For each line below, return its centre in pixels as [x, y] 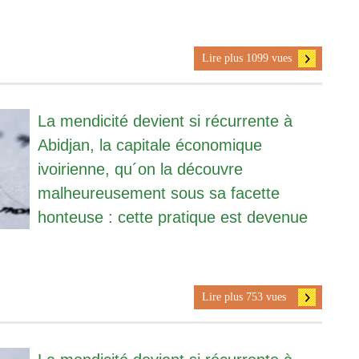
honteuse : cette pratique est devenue [172, 217]
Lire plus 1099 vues [246, 58]
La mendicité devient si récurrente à [165, 121]
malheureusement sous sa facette [158, 193]
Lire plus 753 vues [244, 296]
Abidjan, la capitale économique [149, 145]
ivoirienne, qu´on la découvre [140, 169]
